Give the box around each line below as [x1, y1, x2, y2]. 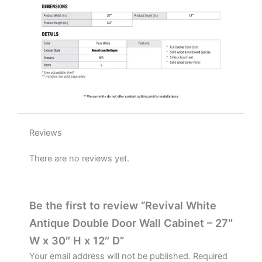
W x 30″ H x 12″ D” [29, 233, 124, 247]
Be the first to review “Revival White [29, 198, 216, 212]
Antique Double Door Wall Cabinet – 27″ [29, 216, 233, 229]
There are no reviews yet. [29, 153, 129, 164]
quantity [23, 15, 60, 27]
